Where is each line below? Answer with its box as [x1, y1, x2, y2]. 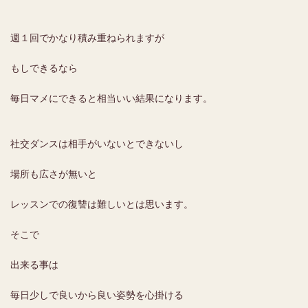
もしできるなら [10, 63, 78, 74]
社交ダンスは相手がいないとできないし [10, 138, 184, 149]
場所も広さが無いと [10, 168, 97, 179]
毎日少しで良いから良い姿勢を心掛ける [10, 289, 184, 300]
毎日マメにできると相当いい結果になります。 [10, 93, 212, 104]
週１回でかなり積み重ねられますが [10, 32, 164, 43]
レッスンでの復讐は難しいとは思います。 [10, 199, 193, 210]
